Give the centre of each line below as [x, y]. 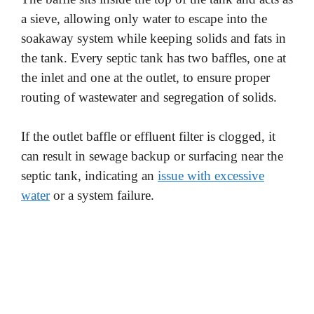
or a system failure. [102, 196]
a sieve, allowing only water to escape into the [144, 18]
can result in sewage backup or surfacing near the [152, 156]
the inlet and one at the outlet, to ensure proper [145, 77]
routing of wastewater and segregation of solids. [149, 97]
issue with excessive [211, 176]
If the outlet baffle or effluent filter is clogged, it [148, 137]
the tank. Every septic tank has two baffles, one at [153, 57]
